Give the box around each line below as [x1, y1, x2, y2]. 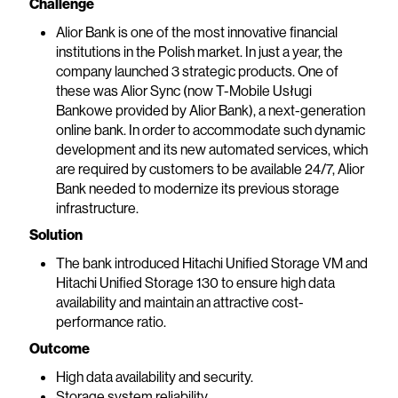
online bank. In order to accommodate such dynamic [55, 121, 365, 139]
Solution [28, 226, 83, 244]
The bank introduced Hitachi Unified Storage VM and [55, 254, 368, 273]
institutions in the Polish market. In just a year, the [55, 43, 343, 61]
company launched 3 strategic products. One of [55, 62, 338, 81]
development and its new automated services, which [55, 140, 368, 159]
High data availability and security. [55, 368, 253, 386]
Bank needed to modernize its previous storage [55, 179, 339, 198]
